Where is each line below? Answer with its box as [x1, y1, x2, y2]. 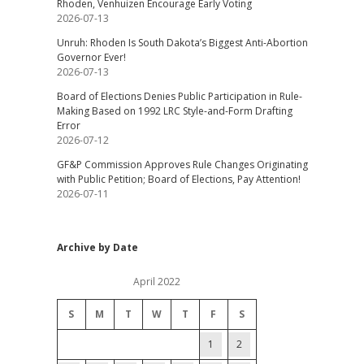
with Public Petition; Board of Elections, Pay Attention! [56, 172, 301, 186]
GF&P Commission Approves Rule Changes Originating [56, 158, 308, 171]
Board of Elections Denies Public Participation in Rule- [56, 89, 302, 103]
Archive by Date [56, 240, 138, 254]
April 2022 [132, 275, 180, 288]
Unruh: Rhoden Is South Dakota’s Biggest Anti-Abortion [56, 36, 308, 50]
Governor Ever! [56, 50, 126, 64]
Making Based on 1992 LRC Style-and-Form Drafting [56, 104, 292, 118]
